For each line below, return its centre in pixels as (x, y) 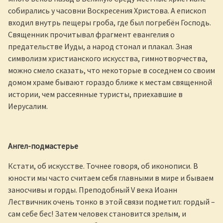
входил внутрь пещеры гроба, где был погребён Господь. (110, 22)
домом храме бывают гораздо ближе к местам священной (110, 82)
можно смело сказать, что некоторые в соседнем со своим (111, 70)
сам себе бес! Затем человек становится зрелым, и (97, 213)
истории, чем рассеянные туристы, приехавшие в (95, 94)
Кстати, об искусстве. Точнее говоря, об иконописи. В (103, 166)
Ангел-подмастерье (43, 146)
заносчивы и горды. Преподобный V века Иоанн (93, 189)
